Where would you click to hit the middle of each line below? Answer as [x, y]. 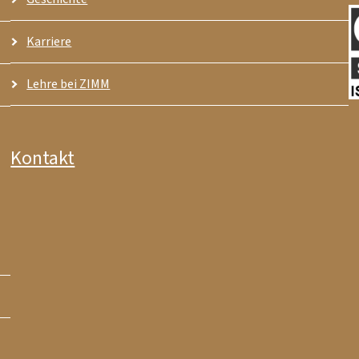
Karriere [49, 42]
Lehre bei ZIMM [69, 85]
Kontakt [43, 159]
